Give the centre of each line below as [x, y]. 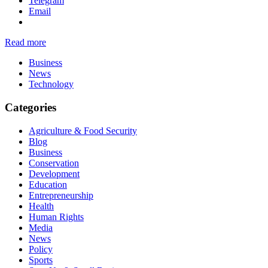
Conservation [54, 163]
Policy [41, 249]
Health [41, 206]
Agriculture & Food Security [83, 130]
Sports [41, 260]
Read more [25, 42]
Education [48, 184]
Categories [31, 107]
